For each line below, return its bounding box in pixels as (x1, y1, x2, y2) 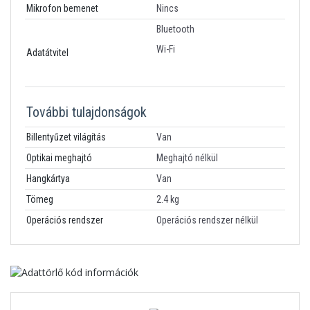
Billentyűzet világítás (26, 131, 106, 143)
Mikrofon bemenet (26, 3, 98, 14)
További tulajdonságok (26, 104, 147, 120)
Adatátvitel (26, 47, 69, 58)
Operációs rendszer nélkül (156, 215, 258, 226)
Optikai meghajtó (26, 152, 92, 163)
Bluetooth (156, 24, 194, 35)
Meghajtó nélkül (156, 152, 218, 163)
